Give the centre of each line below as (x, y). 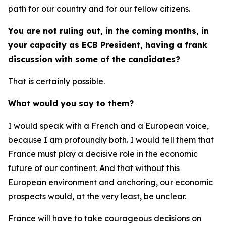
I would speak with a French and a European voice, (108, 126)
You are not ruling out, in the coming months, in (108, 31)
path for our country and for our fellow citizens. (99, 9)
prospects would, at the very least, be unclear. (97, 196)
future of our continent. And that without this (94, 168)
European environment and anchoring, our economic (110, 182)
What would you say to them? (71, 103)
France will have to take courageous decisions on (105, 218)
